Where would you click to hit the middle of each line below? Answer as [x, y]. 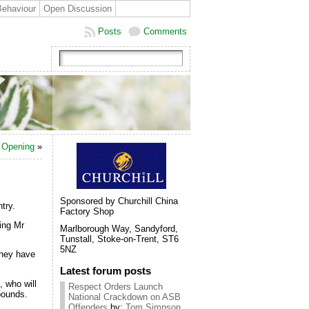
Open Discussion [78, 9]
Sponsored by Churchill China [119, 201]
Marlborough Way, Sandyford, [119, 229]
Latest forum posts [106, 271]
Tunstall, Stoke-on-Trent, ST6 [119, 239]
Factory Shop [87, 211]
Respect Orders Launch [116, 287]
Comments [165, 31]
